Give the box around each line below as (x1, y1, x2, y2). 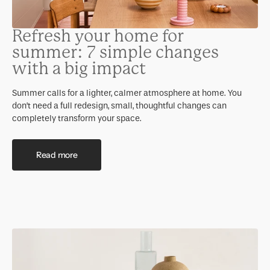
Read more (36, 149, 78, 160)
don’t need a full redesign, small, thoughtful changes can (12, 101, 227, 111)
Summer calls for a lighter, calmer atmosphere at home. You (12, 88, 242, 99)
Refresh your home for (12, 27, 184, 46)
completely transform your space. (12, 113, 142, 124)
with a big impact (12, 59, 146, 79)
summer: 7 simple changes (12, 43, 219, 63)
